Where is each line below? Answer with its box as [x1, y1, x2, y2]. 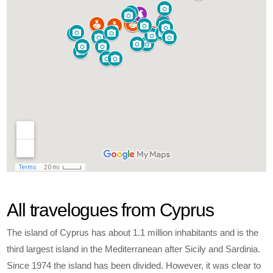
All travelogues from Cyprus [7, 200, 214, 221]
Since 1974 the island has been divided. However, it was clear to [7, 260, 261, 271]
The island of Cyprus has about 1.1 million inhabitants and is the [7, 227, 259, 238]
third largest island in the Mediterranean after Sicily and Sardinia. [7, 244, 261, 255]
